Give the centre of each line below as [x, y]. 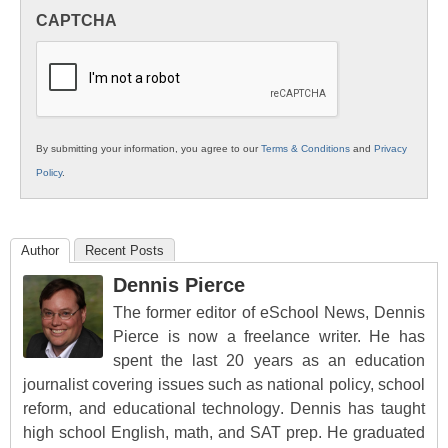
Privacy [390, 149]
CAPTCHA [76, 21]
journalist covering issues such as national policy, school [224, 385]
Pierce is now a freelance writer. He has [269, 337]
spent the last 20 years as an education [269, 361]
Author [40, 251]
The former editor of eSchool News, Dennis [269, 313]
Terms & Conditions [305, 149]
